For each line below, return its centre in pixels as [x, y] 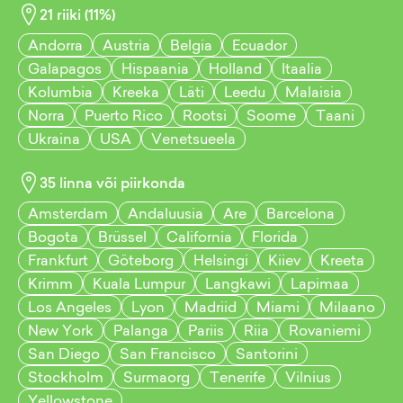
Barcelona [300, 213]
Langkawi [238, 283]
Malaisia [313, 92]
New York [61, 330]
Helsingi [221, 260]
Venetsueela [193, 139]
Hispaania [155, 68]
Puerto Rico [124, 115]
